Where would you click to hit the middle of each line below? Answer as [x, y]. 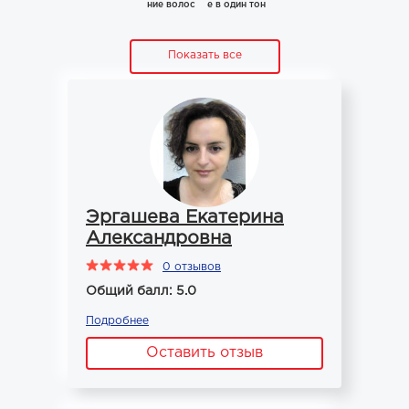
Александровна [159, 238]
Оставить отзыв [204, 353]
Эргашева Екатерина [185, 217]
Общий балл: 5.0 [141, 291]
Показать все [204, 55]
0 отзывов [192, 267]
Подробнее [117, 321]
